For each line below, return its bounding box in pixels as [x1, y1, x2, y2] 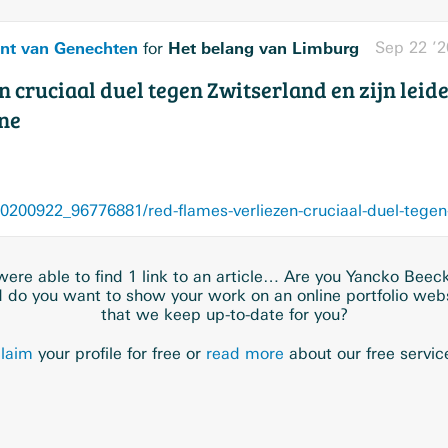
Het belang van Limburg [168, 38, 359, 58]
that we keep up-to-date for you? [100, 305, 348, 324]
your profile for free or [33, 344, 206, 363]
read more [206, 344, 284, 363]
